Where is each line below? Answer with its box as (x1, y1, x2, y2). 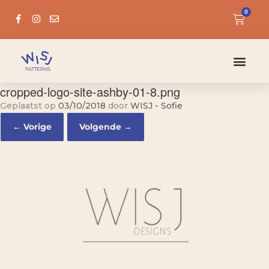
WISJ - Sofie (130, 100, 183, 111)
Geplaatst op (7, 100, 58, 111)
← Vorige (13, 121, 52, 132)
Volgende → (79, 121, 132, 132)
